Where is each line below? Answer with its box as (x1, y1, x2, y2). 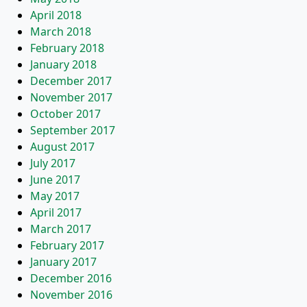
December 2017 (30, 73, 112, 88)
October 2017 (30, 106, 101, 121)
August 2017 (30, 139, 95, 154)
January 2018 (30, 57, 97, 72)
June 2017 (30, 172, 80, 187)
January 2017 (30, 254, 97, 269)
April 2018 (30, 8, 82, 23)
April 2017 (30, 205, 82, 220)
